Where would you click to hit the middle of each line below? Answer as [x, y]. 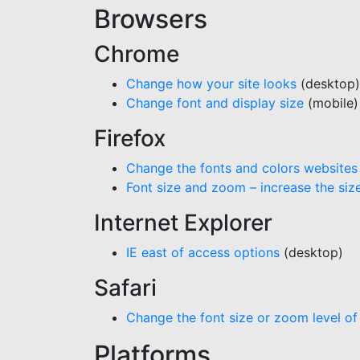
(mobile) [331, 103]
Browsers [151, 19]
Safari [125, 288]
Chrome [137, 54]
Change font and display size [215, 103]
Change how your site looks [211, 84]
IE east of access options [203, 252]
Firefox [130, 138]
